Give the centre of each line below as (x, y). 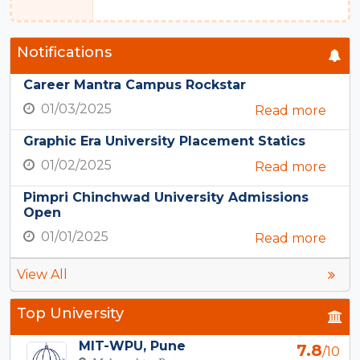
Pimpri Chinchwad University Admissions (166, 198)
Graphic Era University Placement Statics (164, 141)
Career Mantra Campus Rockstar (135, 85)
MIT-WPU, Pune (132, 346)
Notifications (64, 53)
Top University (70, 314)
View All (42, 275)
